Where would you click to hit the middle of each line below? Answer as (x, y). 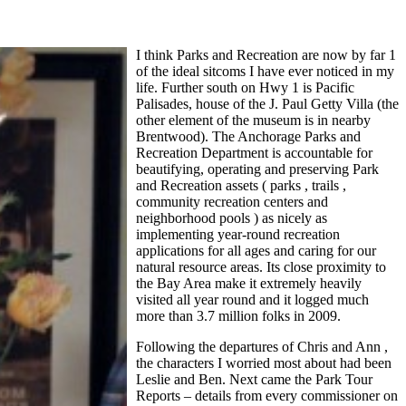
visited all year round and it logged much (252, 299)
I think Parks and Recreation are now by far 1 (266, 54)
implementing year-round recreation (238, 234)
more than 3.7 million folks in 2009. (238, 315)
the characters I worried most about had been (264, 362)
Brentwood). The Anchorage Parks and (248, 136)
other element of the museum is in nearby (253, 120)
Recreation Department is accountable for (254, 152)
